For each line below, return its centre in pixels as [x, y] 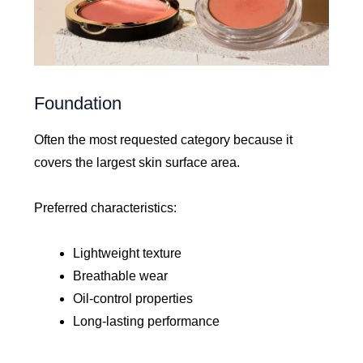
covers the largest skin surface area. [137, 162]
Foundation [78, 103]
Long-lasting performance [147, 321]
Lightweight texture [128, 253]
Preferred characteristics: [106, 207]
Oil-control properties [133, 298]
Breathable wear [121, 275]
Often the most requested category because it [164, 139]
